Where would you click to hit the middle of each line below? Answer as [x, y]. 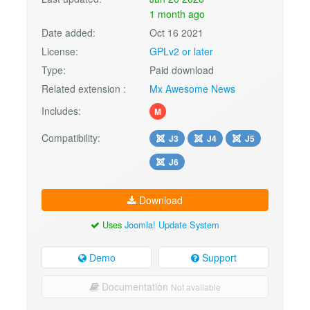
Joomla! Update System [172, 224]
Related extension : [84, 88]
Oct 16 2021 [177, 32]
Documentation [135, 287]
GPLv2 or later [182, 51]
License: [60, 51]
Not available [195, 287]
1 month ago [177, 13]
